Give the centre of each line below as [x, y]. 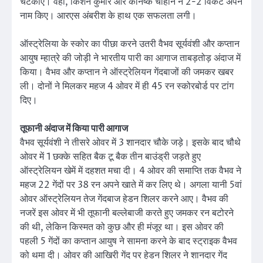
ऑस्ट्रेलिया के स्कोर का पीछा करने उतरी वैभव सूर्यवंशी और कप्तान [130, 44]
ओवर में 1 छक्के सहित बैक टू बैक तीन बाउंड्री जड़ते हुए [110, 157]
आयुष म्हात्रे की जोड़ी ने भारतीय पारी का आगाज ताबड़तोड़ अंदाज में [130, 58]
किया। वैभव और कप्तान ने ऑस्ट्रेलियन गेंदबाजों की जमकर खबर [127, 73]
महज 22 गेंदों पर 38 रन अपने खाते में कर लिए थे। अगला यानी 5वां [131, 185]
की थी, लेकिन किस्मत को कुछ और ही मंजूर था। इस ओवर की [122, 227]
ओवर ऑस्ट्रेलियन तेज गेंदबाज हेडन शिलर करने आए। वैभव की [124, 199]
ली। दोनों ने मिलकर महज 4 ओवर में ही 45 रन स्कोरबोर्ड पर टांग [127, 87]
